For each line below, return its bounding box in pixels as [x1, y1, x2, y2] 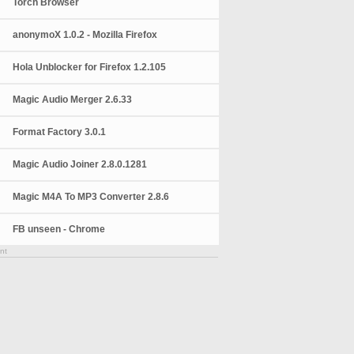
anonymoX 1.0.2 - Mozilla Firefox [13, 29, 158, 40]
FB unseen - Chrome [13, 224, 106, 235]
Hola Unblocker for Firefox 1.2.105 [13, 62, 167, 73]
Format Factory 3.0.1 [13, 126, 107, 137]
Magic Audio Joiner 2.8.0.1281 [13, 159, 148, 170]
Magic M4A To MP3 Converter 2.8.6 [13, 191, 170, 202]
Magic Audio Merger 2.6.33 [13, 94, 133, 105]
